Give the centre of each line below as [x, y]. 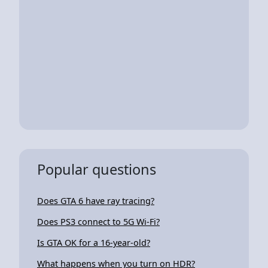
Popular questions [97, 169]
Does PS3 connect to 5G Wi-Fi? [98, 221]
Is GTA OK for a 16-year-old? [94, 242]
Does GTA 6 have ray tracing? [96, 200]
